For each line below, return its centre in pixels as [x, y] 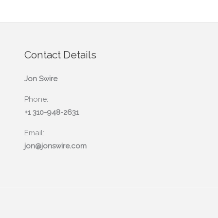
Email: [34, 133]
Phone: [36, 99]
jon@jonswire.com [55, 146]
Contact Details [60, 54]
